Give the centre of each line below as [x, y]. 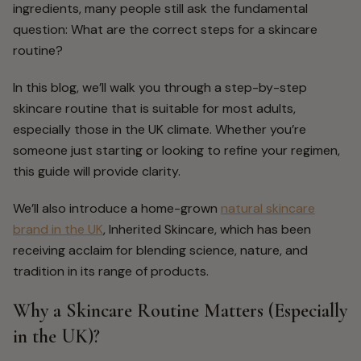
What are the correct [136, 29]
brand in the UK [58, 229]
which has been [264, 229]
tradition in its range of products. [111, 271]
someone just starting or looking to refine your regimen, [176, 150]
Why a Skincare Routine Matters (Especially [180, 311]
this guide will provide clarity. [97, 171]
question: [42, 29]
